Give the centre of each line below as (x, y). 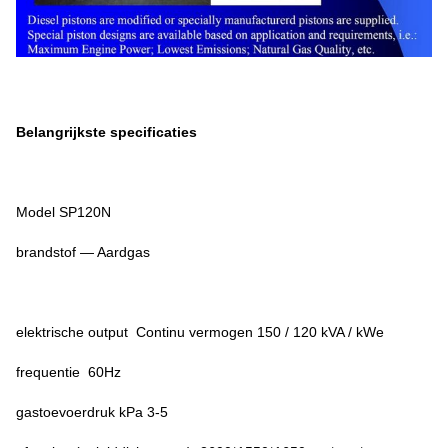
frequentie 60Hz (68, 372)
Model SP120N (63, 212)
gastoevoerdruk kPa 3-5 (92, 412)
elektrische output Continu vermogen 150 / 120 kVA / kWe (200, 332)
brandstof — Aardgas (83, 252)
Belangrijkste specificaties (106, 132)
